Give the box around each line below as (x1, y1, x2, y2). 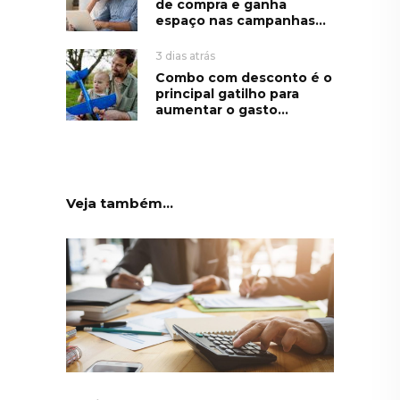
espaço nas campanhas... (155, 12, 326, 29)
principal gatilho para (155, 86, 299, 103)
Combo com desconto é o (155, 70, 332, 87)
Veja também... (66, 194, 173, 212)
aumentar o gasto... (155, 102, 288, 119)
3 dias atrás (155, 49, 215, 63)
